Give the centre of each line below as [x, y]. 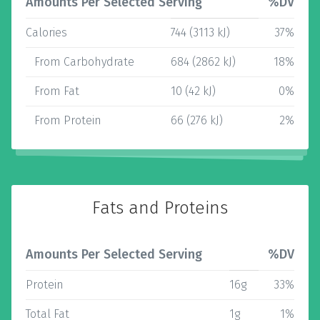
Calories [46, 32]
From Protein [64, 120]
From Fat [52, 91]
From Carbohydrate [80, 62]
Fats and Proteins [160, 208]
